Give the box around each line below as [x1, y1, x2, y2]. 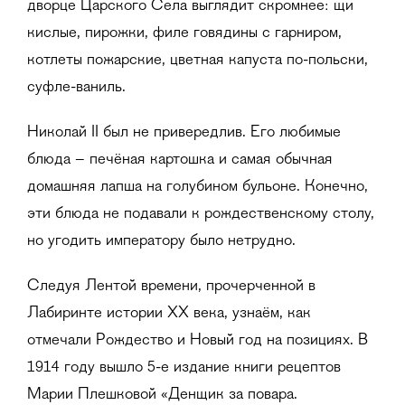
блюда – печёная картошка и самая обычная [27, 151, 333, 168]
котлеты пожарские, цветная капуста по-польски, [27, 52, 368, 69]
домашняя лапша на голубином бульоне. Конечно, [27, 178, 368, 195]
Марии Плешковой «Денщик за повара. [27, 386, 297, 403]
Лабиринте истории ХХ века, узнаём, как [27, 305, 311, 322]
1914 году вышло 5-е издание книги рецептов [27, 359, 341, 376]
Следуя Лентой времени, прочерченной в [27, 278, 316, 295]
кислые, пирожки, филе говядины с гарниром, [27, 24, 342, 42]
